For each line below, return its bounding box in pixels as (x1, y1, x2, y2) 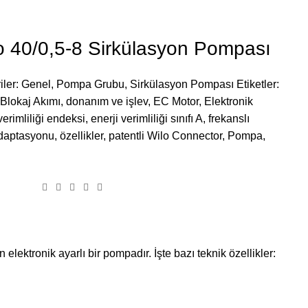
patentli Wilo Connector (109, 129, 222, 142)
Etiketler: (236, 78, 279, 90)
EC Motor (153, 95, 199, 107)
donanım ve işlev (66, 95, 148, 107)
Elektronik (204, 95, 253, 107)
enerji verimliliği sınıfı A (91, 112, 203, 124)
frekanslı (208, 112, 250, 124)
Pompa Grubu (56, 78, 124, 90)
